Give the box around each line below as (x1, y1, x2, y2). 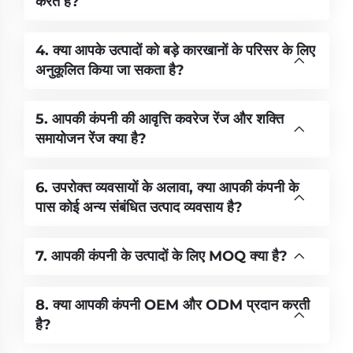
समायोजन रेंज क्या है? (35, 129, 147, 147)
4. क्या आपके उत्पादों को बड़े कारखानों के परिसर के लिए (35, 41, 315, 59)
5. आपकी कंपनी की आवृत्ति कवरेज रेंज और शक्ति (35, 110, 284, 128)
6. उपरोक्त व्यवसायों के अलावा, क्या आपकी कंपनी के (35, 178, 299, 196)
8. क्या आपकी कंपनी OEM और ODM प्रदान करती (35, 295, 310, 314)
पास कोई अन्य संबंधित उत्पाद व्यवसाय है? (35, 198, 243, 216)
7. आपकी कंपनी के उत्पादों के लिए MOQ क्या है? (35, 247, 288, 265)
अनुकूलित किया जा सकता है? (35, 61, 184, 79)
